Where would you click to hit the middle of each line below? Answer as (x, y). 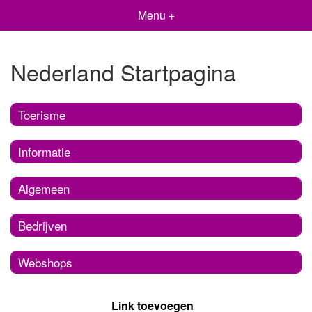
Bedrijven (42, 225)
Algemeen (44, 188)
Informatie (44, 151)
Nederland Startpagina (123, 72)
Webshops (45, 262)
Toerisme (42, 114)
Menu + (156, 15)
